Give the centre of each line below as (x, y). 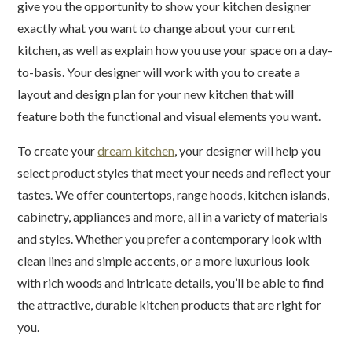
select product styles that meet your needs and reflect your (174, 172)
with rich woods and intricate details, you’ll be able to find (171, 282)
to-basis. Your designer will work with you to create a (159, 72)
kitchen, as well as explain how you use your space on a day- (175, 50)
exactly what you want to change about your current (156, 28)
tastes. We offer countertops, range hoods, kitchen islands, (174, 194)
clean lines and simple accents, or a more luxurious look (164, 260)
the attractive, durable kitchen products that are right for (170, 304)
